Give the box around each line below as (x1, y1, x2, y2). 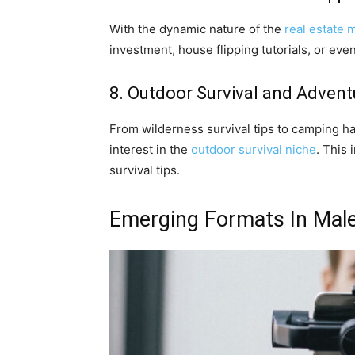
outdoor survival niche (191, 142, 316, 158)
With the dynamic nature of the (109, 21, 284, 37)
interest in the (109, 142, 191, 158)
